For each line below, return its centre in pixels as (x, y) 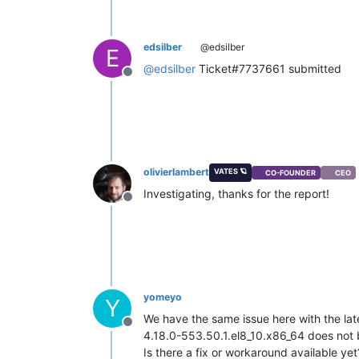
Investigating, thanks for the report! (236, 194)
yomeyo (163, 297)
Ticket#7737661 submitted (268, 69)
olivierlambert (176, 172)
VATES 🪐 (230, 171)
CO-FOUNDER (291, 172)
